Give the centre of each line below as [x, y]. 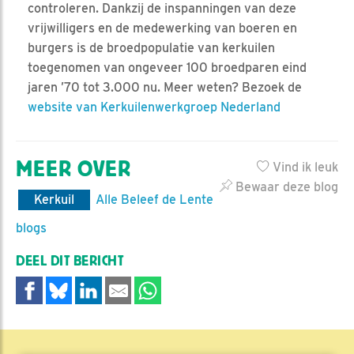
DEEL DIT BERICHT [70, 261]
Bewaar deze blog [285, 186]
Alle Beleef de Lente [154, 199]
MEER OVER [73, 169]
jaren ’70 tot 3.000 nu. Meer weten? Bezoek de [165, 87]
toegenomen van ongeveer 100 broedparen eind [167, 67]
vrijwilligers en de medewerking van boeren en [162, 28]
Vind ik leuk [304, 167]
